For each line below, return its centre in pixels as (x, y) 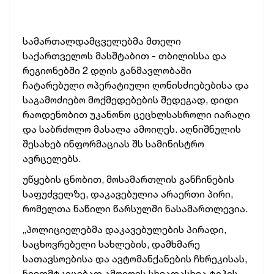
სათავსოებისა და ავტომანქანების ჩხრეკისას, (135, 259)
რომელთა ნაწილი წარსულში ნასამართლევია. (135, 209)
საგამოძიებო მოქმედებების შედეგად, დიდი (131, 100)
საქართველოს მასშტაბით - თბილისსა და (124, 56)
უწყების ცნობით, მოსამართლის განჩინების (128, 179)
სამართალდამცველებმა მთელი (102, 41)
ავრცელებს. (53, 158)
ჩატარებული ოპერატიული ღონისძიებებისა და (136, 85)
